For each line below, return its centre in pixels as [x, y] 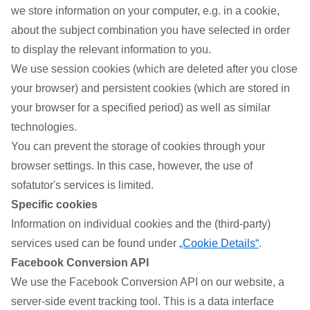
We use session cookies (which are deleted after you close [154, 69]
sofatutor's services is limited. [82, 185]
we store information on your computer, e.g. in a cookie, [145, 11]
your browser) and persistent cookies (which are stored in [151, 88]
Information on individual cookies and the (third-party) [141, 224]
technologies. [44, 127]
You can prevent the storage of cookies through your [138, 146]
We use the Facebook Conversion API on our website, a [148, 282]
